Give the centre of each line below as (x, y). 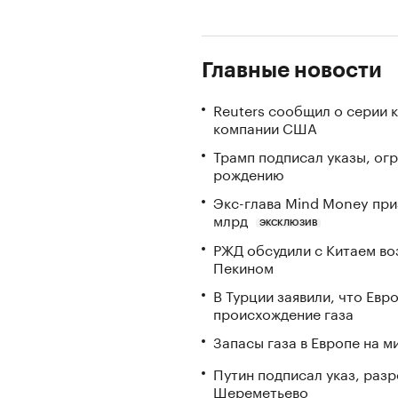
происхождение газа (283, 312)
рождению (249, 173)
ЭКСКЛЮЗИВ (288, 223)
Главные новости (292, 70)
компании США (265, 127)
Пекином (243, 266)
